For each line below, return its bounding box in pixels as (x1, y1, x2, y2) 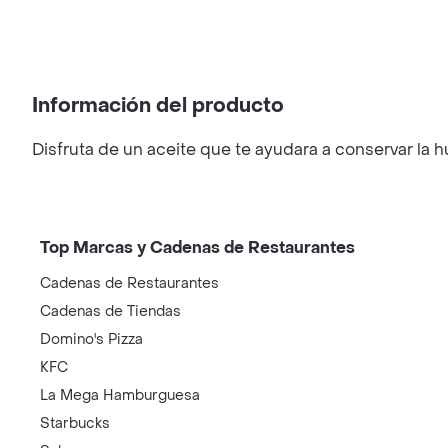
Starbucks (40, 414, 110, 433)
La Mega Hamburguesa (40, 386, 200, 405)
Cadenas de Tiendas (40, 302, 181, 321)
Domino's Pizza (40, 330, 143, 349)
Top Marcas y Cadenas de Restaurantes (40, 237, 355, 258)
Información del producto (32, 93, 284, 119)
